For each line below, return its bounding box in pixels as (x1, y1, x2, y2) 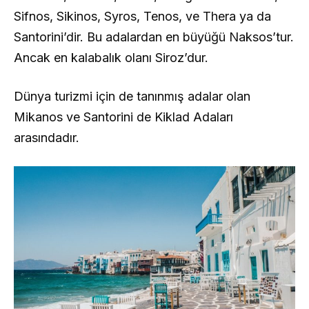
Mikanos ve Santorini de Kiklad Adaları (14, 110, 233, 125)
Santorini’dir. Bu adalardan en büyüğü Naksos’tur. (14, 30, 294, 45)
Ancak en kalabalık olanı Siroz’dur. (14, 50, 208, 66)
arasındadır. (14, 130, 79, 146)
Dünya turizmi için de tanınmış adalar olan (14, 89, 250, 104)
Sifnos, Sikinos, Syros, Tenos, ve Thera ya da (14, 9, 271, 24)
